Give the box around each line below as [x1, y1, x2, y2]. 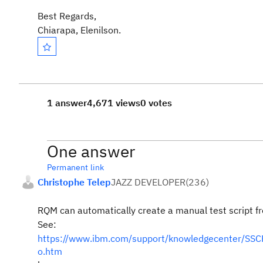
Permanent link [47, 162, 104, 173]
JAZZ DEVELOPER [111, 176, 186, 188]
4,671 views [87, 97, 140, 109]
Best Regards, [38, 10, 96, 22]
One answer [47, 140, 135, 162]
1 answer [47, 97, 87, 109]
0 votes [140, 97, 172, 109]
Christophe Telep [38, 176, 111, 188]
